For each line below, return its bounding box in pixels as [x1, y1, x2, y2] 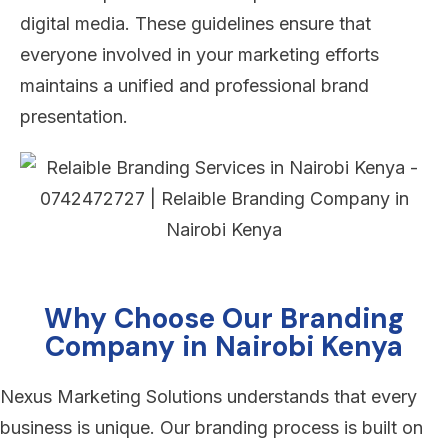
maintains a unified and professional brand [20, 74, 369, 96]
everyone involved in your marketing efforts [20, 43, 379, 65]
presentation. [20, 105, 128, 127]
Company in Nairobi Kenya [45, 327, 403, 365]
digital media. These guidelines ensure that [20, 12, 371, 34]
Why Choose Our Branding [44, 299, 404, 337]
